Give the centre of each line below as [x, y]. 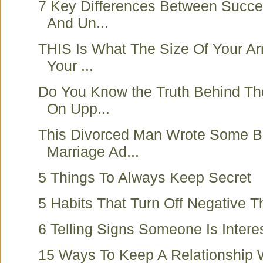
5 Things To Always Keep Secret [145, 177]
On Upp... [78, 109]
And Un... [78, 23]
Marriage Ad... [93, 151]
